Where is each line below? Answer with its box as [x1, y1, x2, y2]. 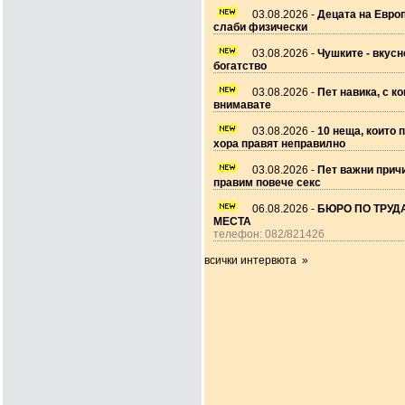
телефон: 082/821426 [213, 228, 325, 240]
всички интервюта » [204, 254, 308, 267]
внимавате [213, 99, 271, 111]
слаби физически [213, 21, 307, 33]
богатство [213, 60, 267, 72]
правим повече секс [213, 176, 321, 189]
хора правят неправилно [213, 137, 345, 150]
